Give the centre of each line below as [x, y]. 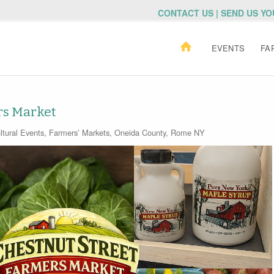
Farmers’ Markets [79, 132]
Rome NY [187, 132]
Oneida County [140, 132]
